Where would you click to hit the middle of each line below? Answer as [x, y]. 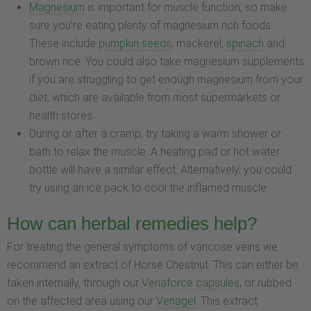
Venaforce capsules [191, 283]
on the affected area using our [82, 301]
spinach [245, 44]
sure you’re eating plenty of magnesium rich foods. [151, 26]
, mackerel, [199, 44]
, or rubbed [266, 283]
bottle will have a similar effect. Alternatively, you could [160, 170]
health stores [61, 116]
